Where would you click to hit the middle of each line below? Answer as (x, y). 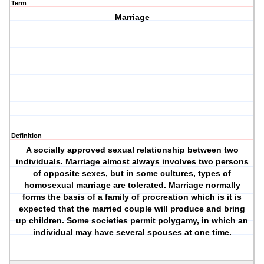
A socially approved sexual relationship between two (132, 150)
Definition (27, 136)
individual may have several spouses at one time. (132, 232)
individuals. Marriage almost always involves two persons (132, 162)
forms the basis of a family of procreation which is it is (132, 197)
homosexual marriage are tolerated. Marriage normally (132, 185)
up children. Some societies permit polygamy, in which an (132, 221)
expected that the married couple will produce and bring (132, 209)
